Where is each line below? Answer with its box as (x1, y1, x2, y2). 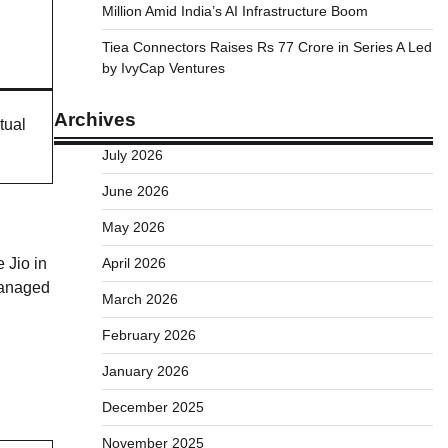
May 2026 (101, 219, 165, 235)
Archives (53, 109, 136, 130)
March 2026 (101, 291, 178, 307)
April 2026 (101, 255, 166, 271)
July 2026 (101, 147, 163, 163)
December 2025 (101, 399, 204, 415)
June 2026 (101, 183, 169, 199)
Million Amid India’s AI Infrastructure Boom (101, 3, 368, 19)
